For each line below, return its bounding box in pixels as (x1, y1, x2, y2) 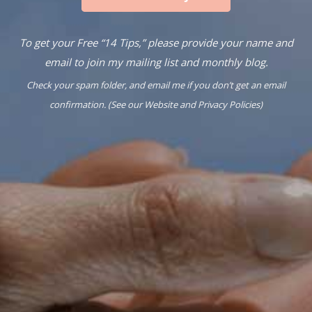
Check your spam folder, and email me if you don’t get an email (26, 78, 286, 91)
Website (144, 97, 178, 111)
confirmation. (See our (49, 97, 144, 111)
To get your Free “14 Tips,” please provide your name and (19, 35, 293, 49)
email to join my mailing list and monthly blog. (44, 54, 268, 69)
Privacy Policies (198, 97, 260, 111)
